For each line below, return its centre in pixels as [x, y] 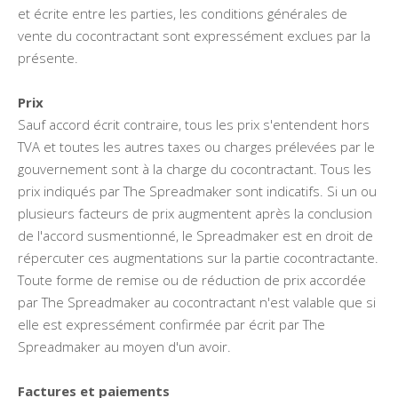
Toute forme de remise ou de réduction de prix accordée [192, 280]
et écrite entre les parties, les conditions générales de [183, 13]
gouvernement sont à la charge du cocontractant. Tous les [195, 169]
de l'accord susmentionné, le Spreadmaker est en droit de [195, 235]
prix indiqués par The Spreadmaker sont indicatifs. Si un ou [197, 191]
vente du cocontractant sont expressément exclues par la [194, 36]
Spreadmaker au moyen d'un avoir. [124, 346]
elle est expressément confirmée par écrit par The [171, 324]
